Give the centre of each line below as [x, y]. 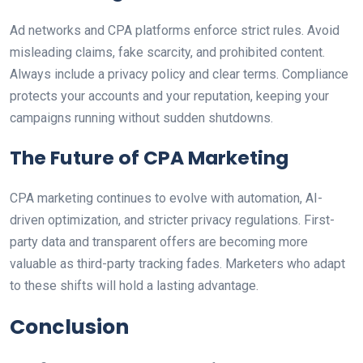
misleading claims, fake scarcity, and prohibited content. [167, 52]
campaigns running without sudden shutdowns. [141, 118]
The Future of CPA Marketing [149, 158]
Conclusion [69, 327]
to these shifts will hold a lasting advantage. [134, 286]
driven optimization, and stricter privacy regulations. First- [172, 220]
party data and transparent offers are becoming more [159, 242]
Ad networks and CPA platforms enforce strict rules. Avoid [175, 30]
